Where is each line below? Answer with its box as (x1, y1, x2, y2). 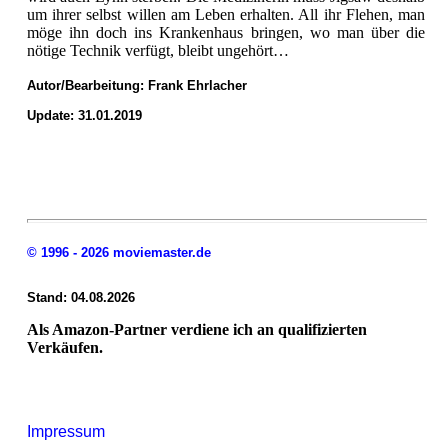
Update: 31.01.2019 (27, 107, 142, 123)
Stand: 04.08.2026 (27, 289, 135, 305)
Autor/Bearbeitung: (27, 77, 148, 93)
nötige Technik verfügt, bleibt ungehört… (27, 41, 289, 59)
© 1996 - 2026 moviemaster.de (27, 244, 211, 260)
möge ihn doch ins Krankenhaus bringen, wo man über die (27, 23, 425, 41)
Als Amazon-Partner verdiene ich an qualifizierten (27, 320, 367, 338)
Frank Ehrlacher (148, 77, 247, 93)
